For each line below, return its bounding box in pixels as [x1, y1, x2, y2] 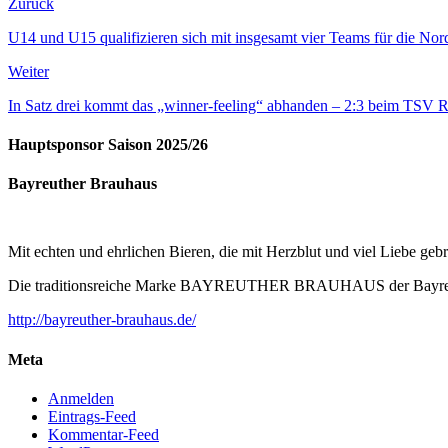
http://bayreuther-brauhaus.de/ [8, 311, 196, 329]
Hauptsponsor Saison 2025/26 [8, 136, 208, 154]
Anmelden [48, 389, 114, 407]
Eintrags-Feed [48, 407, 136, 425]
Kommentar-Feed [48, 425, 159, 443]
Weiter [8, 62, 49, 80]
